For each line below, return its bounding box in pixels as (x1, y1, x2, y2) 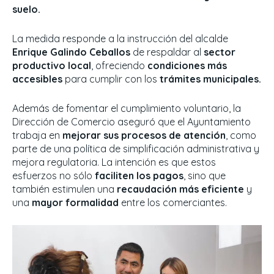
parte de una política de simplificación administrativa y (12, 143, 259, 155)
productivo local (12, 59, 91, 72)
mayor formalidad (32, 196, 121, 209)
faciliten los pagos (95, 169, 183, 182)
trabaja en (12, 129, 62, 142)
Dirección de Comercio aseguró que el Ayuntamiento (12, 116, 251, 128)
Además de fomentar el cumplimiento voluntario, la (12, 102, 241, 115)
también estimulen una (12, 183, 117, 196)
